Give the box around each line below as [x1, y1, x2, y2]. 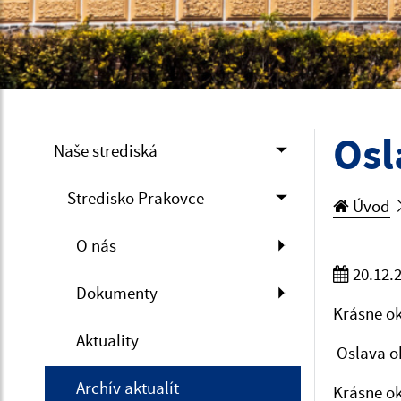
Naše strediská [54, 139, 158, 161]
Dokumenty [76, 281, 158, 303]
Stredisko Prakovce [67, 186, 204, 209]
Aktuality [76, 328, 139, 351]
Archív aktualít [76, 376, 179, 398]
